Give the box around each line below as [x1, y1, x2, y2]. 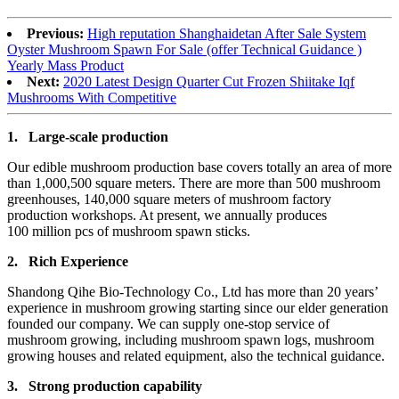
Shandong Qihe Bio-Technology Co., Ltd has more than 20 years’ [7, 284, 378, 300]
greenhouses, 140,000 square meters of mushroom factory [7, 191, 331, 208]
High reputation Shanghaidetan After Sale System [87, 26, 366, 42]
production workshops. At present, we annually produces [7, 208, 327, 224]
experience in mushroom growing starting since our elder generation [7, 300, 388, 316]
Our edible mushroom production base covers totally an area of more [7, 159, 392, 175]
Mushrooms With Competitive [7, 90, 176, 106]
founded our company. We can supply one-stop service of [7, 316, 330, 332]
